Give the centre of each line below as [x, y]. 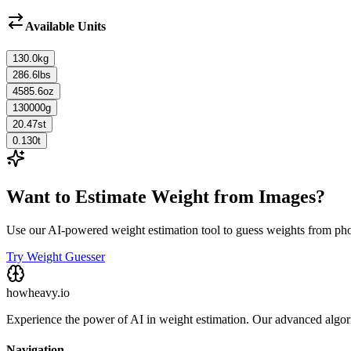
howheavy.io [38, 292]
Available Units [65, 26]
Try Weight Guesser [56, 256]
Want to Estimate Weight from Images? [166, 196]
